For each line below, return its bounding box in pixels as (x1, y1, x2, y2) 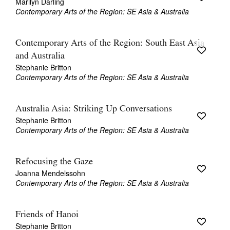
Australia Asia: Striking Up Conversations (15, 104, 172, 114)
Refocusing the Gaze (15, 157, 93, 167)
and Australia (15, 51, 65, 61)
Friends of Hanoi (15, 210, 79, 220)
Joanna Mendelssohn (15, 168, 85, 178)
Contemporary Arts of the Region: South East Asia (15, 39, 204, 48)
